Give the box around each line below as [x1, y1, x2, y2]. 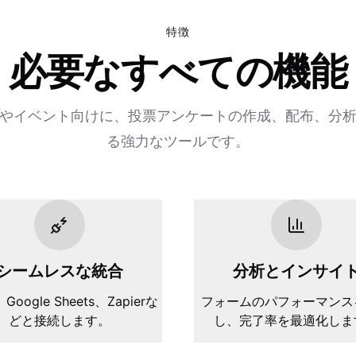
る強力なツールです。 [106, 133, 250, 149]
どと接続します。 [9, 312, 110, 328]
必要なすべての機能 [8, 48, 348, 95]
